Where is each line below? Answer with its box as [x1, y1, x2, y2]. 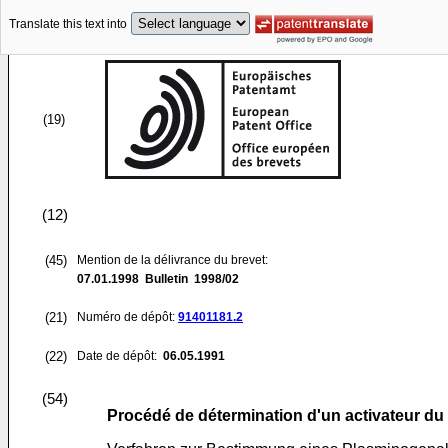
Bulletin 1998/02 [139, 272, 239, 286]
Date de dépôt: [77, 349, 160, 363]
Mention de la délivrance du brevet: [77, 253, 268, 267]
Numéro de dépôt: [77, 310, 178, 324]
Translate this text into [9, 17, 127, 32]
